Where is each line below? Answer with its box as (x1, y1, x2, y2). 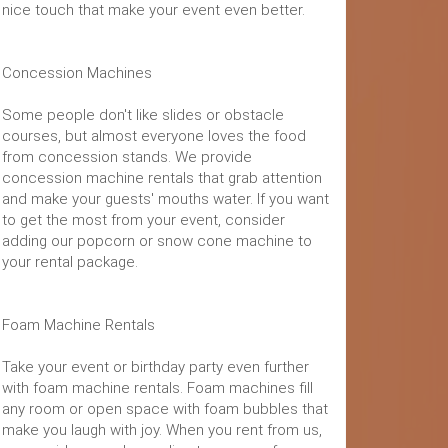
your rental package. (2, 253, 138, 271)
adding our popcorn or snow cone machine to (2, 232, 312, 250)
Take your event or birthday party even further (2, 358, 309, 376)
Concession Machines (2, 64, 152, 82)
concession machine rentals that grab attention (2, 169, 322, 187)
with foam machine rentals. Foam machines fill (2, 379, 313, 397)
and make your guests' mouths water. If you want (2, 190, 329, 208)
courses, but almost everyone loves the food (2, 127, 306, 145)
